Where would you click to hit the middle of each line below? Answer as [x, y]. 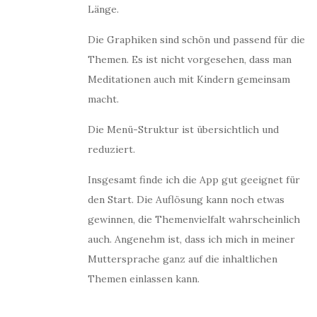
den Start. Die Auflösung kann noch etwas [186, 200]
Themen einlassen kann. [144, 279]
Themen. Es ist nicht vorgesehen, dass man [190, 59]
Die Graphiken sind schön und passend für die [196, 40]
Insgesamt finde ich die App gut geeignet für [194, 180]
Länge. [103, 9]
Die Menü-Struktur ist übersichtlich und [183, 129]
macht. [103, 99]
